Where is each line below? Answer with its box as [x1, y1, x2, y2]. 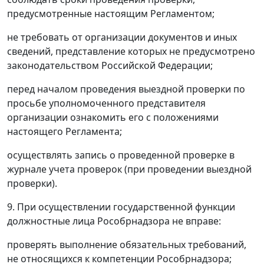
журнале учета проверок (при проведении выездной [7, 163, 252, 176]
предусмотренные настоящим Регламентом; [7, 7, 214, 20]
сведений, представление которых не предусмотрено [7, 45, 255, 58]
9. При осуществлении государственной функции [7, 200, 235, 213]
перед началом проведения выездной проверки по [7, 82, 245, 95]
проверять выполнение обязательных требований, [7, 238, 246, 251]
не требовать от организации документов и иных [7, 31, 237, 44]
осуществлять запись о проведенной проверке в [7, 148, 235, 161]
